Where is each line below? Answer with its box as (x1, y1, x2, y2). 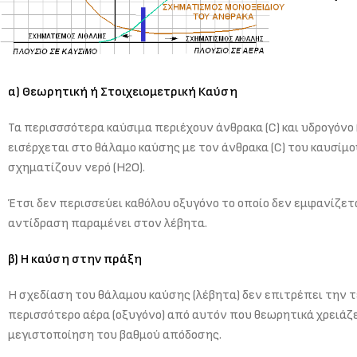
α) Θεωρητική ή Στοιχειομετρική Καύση (8, 84, 237, 100)
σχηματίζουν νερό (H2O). (8, 159, 145, 175)
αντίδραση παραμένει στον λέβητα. (8, 215, 207, 231)
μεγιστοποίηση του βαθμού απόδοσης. (8, 327, 222, 343)
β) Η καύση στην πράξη (8, 251, 142, 267)
